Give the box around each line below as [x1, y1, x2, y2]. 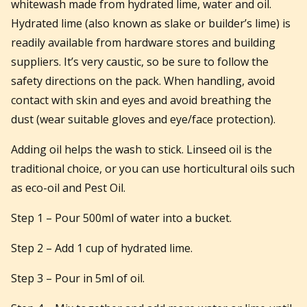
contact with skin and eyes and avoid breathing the [11, 92, 271, 108]
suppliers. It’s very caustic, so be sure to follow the [11, 53, 269, 69]
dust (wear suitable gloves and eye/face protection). [11, 111, 275, 127]
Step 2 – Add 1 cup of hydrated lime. [11, 240, 193, 256]
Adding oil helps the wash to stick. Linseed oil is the [11, 141, 272, 157]
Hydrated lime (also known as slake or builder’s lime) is [11, 15, 291, 31]
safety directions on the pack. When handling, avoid [11, 73, 275, 88]
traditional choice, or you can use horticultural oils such [11, 160, 295, 176]
